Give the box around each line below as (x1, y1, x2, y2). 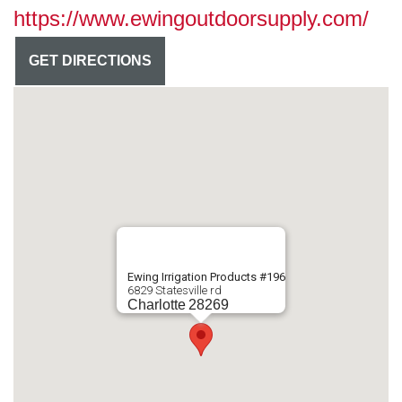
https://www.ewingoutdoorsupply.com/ (13, 6, 369, 31)
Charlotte (127, 297, 186, 313)
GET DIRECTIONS (62, 53, 152, 69)
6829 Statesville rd (127, 284, 222, 298)
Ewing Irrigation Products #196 (127, 270, 285, 284)
